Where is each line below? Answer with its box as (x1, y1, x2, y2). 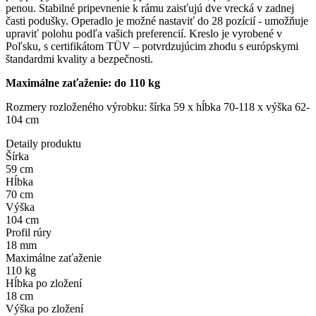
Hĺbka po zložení (6, 276, 82, 289)
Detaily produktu (6, 137, 81, 150)
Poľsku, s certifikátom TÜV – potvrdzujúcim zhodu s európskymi (6, 39, 298, 52)
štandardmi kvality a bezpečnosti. (6, 52, 153, 65)
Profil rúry (6, 226, 51, 238)
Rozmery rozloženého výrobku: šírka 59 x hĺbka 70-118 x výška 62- (6, 100, 310, 113)
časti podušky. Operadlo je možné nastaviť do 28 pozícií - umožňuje (6, 14, 308, 27)
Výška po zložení (6, 302, 83, 315)
